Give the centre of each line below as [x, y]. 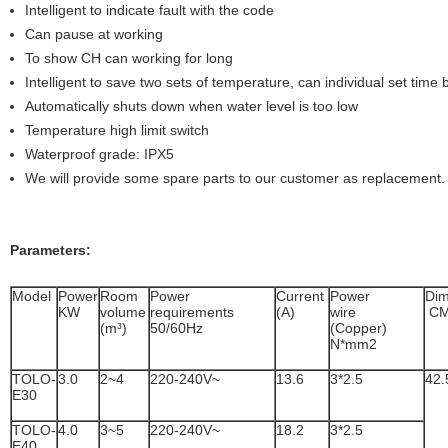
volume [123, 312]
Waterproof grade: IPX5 [99, 154]
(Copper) [376, 328]
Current [302, 296]
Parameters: [50, 250]
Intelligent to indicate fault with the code [149, 10]
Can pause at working [94, 34]
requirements [212, 312]
